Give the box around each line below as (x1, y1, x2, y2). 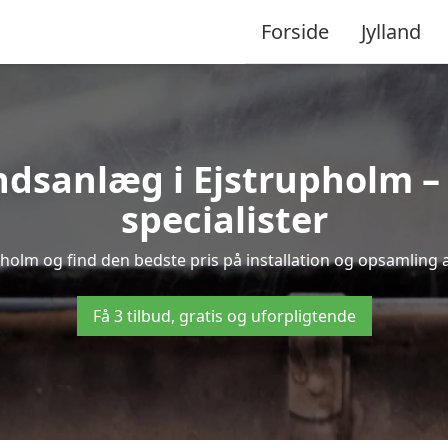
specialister (120, 195, 328, 244)
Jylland (361, 17, 421, 45)
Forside (261, 17, 329, 45)
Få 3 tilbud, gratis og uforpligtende (92, 305, 356, 327)
